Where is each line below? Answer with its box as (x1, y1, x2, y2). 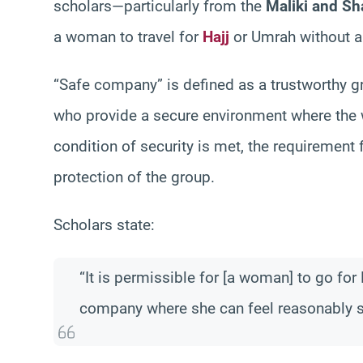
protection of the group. (53, 167, 215, 186)
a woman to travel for (53, 27, 203, 46)
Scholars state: (53, 215, 155, 234)
